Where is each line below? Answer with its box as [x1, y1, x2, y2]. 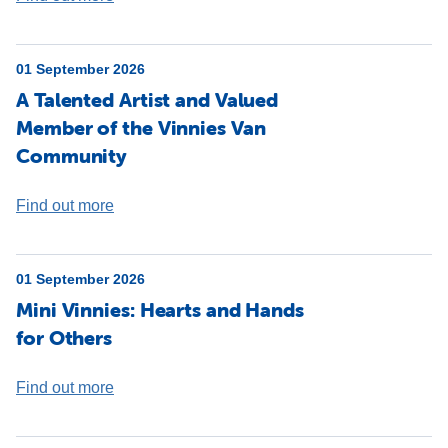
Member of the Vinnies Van [16, 115, 266, 140]
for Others [16, 325, 113, 350]
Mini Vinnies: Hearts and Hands [16, 297, 304, 322]
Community [16, 143, 128, 168]
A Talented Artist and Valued [16, 87, 279, 112]
